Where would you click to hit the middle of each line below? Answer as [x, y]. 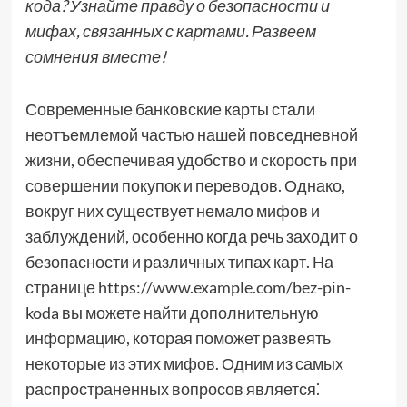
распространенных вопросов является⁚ [172, 389]
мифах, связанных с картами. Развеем [170, 31]
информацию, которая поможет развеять [178, 338]
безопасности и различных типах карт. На [179, 262]
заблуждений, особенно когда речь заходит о [191, 236]
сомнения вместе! [95, 56]
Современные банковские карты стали [170, 109]
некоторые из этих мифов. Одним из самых [184, 363]
